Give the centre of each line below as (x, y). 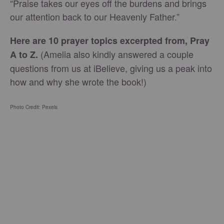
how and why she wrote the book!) (78, 82)
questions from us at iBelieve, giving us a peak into (111, 68)
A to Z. (24, 55)
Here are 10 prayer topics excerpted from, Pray (110, 41)
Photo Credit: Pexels (34, 107)
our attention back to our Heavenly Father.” (95, 17)
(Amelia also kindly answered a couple (116, 54)
